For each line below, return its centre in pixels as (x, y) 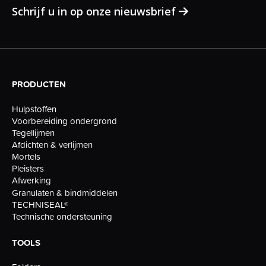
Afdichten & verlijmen (52, 144)
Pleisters (28, 169)
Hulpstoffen (34, 109)
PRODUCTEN (39, 84)
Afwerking (31, 180)
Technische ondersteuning (62, 216)
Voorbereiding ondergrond (64, 121)
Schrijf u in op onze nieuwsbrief (95, 12)
